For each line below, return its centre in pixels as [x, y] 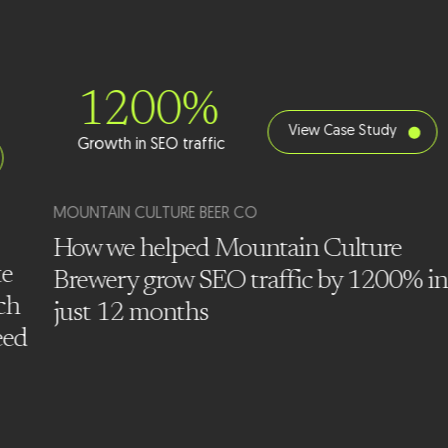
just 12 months [131, 314]
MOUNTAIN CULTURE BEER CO [155, 214]
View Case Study [342, 132]
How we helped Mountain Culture [227, 250]
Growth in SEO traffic [151, 145]
